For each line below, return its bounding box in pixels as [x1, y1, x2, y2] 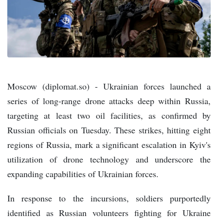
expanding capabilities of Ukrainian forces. [7, 168, 159, 180]
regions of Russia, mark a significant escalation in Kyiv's [7, 139, 211, 151]
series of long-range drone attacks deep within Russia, [7, 95, 211, 107]
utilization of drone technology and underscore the [7, 153, 211, 165]
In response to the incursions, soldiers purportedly [7, 192, 211, 204]
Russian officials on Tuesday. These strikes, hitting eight [7, 124, 211, 136]
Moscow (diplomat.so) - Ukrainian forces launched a [7, 80, 211, 92]
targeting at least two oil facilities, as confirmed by [7, 109, 211, 122]
